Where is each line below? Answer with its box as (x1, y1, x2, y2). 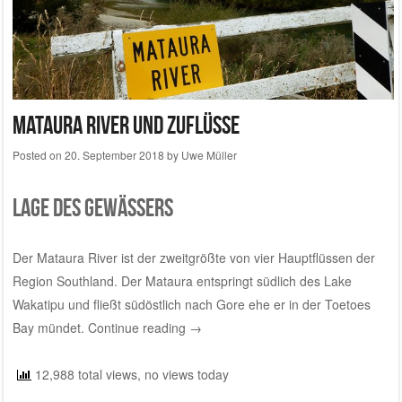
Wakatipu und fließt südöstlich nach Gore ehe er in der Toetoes (12, 295, 371, 314)
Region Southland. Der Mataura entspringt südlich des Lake (12, 272, 352, 291)
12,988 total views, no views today (31, 365, 229, 384)
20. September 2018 (64, 146, 164, 162)
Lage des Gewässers (12, 193, 173, 222)
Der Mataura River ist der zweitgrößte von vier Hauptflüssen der (12, 249, 375, 267)
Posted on (12, 146, 65, 162)
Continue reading (87, 319, 189, 337)
